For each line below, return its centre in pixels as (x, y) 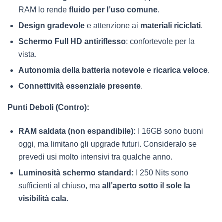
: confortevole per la (160, 42)
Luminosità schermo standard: (76, 173)
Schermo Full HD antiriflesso (72, 42)
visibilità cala (42, 199)
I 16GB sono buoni (169, 131)
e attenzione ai (112, 26)
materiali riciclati (170, 26)
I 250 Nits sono (161, 173)
